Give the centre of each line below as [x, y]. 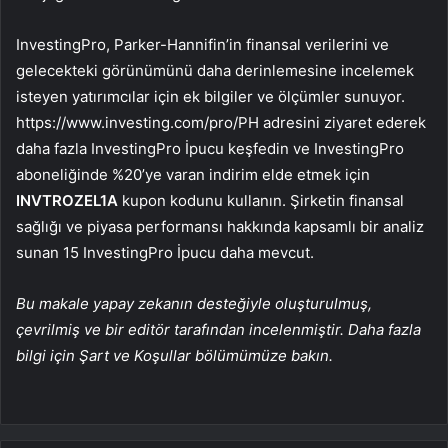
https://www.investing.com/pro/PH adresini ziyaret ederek [221, 123]
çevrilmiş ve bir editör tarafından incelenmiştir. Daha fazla [218, 330]
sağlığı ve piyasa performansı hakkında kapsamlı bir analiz [220, 227]
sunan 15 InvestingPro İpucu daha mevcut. [165, 253]
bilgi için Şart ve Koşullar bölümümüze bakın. [174, 356]
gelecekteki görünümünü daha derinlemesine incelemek [215, 71]
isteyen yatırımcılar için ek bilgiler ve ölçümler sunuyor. [210, 97]
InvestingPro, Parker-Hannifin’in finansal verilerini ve [202, 45]
